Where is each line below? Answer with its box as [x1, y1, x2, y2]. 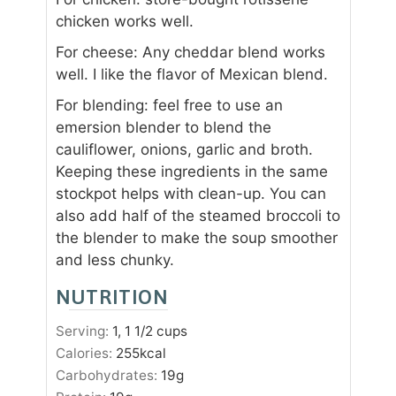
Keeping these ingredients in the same [55, 163, 328, 181]
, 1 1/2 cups [117, 323, 187, 340]
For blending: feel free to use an [55, 96, 283, 115]
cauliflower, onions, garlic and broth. [55, 141, 313, 159]
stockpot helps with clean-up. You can [55, 185, 326, 203]
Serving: [55, 323, 112, 340]
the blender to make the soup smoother [55, 229, 338, 247]
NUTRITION [55, 286, 169, 309]
